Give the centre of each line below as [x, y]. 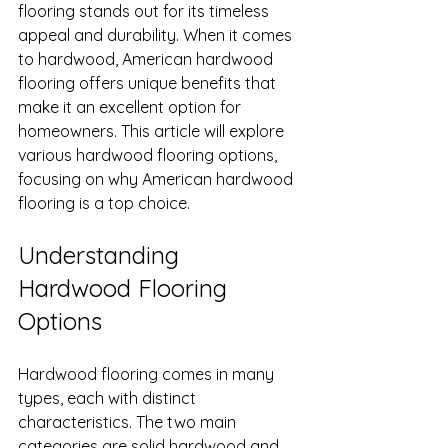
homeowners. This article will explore [153, 131]
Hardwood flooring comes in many [148, 374]
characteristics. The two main [129, 422]
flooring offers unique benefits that [149, 83]
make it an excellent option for [131, 107]
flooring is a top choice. [104, 203]
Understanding [102, 255]
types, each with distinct [109, 398]
